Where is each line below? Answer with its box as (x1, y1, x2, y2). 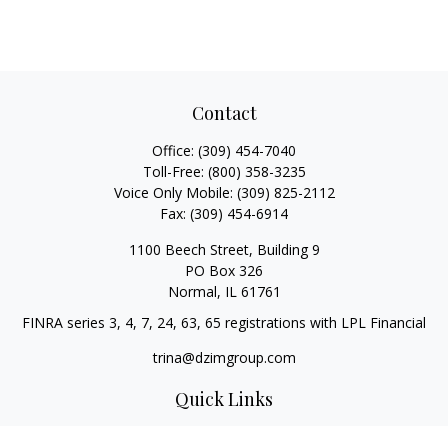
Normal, (167, 282, 221, 301)
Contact (191, 101, 257, 125)
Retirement (188, 426, 260, 445)
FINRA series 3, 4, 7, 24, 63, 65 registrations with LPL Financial (22, 313, 426, 332)
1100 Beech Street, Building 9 (128, 240, 320, 259)
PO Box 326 (185, 261, 263, 280)
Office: (152, 141, 198, 160)
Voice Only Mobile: (113, 183, 237, 202)
